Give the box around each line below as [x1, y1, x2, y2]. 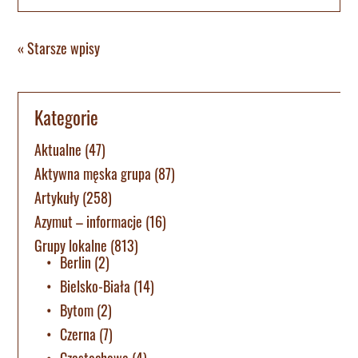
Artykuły [34, 187, 80, 209]
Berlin [60, 252, 92, 273]
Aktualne [34, 139, 82, 161]
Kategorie [34, 103, 99, 131]
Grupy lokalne [34, 235, 108, 257]
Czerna [60, 324, 97, 345]
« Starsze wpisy [18, 37, 101, 58]
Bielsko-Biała [60, 276, 131, 297]
